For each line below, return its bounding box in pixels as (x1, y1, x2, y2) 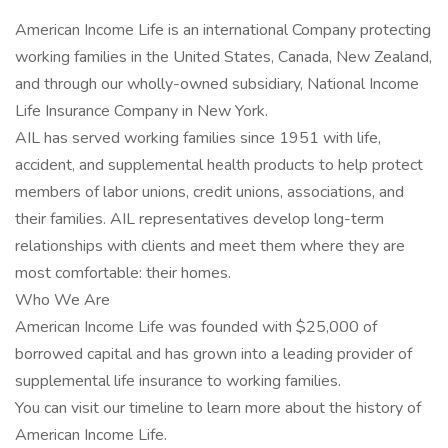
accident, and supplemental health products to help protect (15, 154, 423, 176)
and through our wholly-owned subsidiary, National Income (15, 73, 419, 95)
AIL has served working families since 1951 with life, (15, 127, 381, 149)
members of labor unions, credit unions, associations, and (15, 181, 404, 203)
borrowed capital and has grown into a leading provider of (15, 343, 412, 365)
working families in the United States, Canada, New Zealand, (15, 46, 432, 68)
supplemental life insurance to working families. (15, 370, 341, 392)
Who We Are (15, 289, 110, 311)
